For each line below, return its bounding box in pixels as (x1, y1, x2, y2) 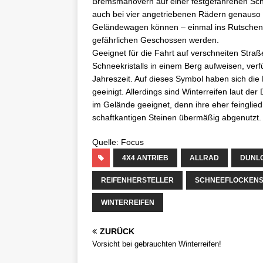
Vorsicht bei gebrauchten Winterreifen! (92, 240, 221, 248)
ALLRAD (190, 154, 219, 162)
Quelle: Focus (92, 137, 144, 147)
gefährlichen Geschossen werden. (92, 35, 219, 45)
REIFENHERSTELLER (101, 176, 174, 184)
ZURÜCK (100, 227, 134, 236)
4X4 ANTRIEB (122, 154, 168, 162)
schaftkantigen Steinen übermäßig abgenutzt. (92, 113, 261, 122)
